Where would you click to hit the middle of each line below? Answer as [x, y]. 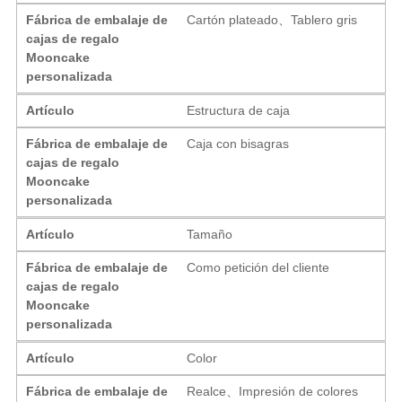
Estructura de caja [239, 110]
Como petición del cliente [258, 267]
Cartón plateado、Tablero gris [272, 19]
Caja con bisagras [238, 143]
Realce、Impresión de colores [273, 391]
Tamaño [210, 234]
